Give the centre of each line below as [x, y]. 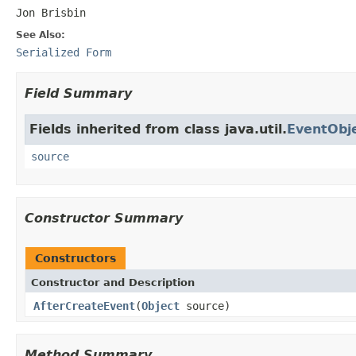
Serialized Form [64, 52]
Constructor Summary [104, 218]
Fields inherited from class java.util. [158, 129]
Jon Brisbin [51, 12]
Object [161, 306]
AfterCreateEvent [84, 306]
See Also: [41, 35]
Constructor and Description [113, 282]
